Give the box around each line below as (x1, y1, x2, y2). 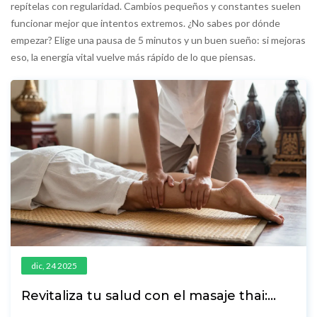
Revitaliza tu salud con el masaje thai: (21, 288, 267, 304)
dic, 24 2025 (31, 260, 77, 272)
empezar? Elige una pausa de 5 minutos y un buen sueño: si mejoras (11, 34, 306, 46)
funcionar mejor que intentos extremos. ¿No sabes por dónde (11, 17, 280, 29)
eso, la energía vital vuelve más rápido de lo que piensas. (11, 51, 255, 63)
